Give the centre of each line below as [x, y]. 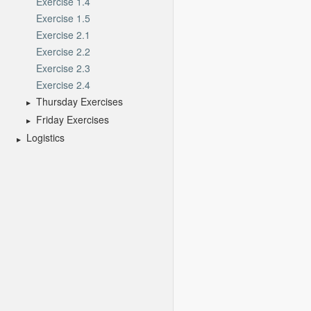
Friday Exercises [73, 119]
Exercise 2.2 [63, 51]
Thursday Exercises [79, 101]
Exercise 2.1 [63, 34]
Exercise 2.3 [63, 68]
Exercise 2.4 [63, 84]
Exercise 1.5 [63, 18]
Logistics [45, 138]
